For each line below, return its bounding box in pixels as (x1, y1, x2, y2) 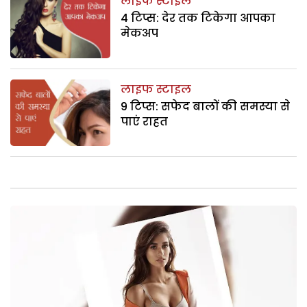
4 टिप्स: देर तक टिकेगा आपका (121, 10, 276, 27)
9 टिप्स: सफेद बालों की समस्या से (121, 98, 291, 114)
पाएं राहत (121, 113, 169, 130)
